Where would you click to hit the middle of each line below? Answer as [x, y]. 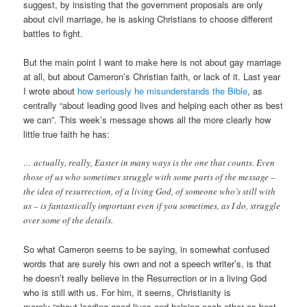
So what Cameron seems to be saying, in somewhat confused [147, 249]
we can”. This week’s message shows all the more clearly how [147, 120]
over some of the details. [69, 220]
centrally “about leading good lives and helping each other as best [153, 106]
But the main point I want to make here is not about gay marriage [152, 62]
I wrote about [51, 91]
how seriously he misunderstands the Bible [163, 91]
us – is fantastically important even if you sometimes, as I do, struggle [152, 206]
